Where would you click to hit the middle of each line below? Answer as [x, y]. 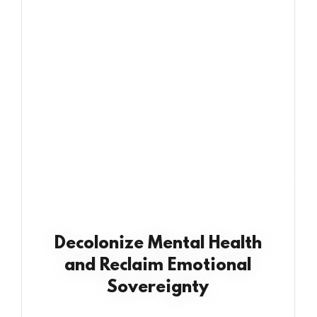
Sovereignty [158, 288]
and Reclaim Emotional [158, 266]
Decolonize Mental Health [158, 244]
